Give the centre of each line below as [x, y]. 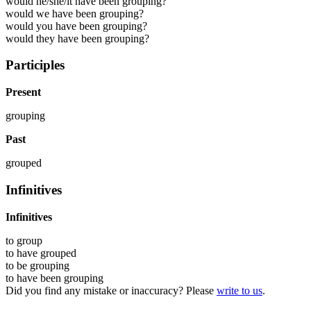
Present [23, 92]
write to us [239, 290]
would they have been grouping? [77, 38]
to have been [35, 278]
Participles [35, 65]
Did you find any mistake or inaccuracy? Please [111, 290]
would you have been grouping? [76, 26]
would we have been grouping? [75, 13]
